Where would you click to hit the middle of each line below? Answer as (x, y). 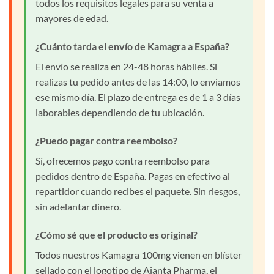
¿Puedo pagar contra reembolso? (106, 141)
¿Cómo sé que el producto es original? (117, 234)
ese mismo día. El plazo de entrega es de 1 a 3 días (138, 97)
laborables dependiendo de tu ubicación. (120, 113)
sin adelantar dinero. (78, 207)
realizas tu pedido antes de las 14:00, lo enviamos (138, 82)
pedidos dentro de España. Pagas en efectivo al (133, 176)
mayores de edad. (72, 18)
